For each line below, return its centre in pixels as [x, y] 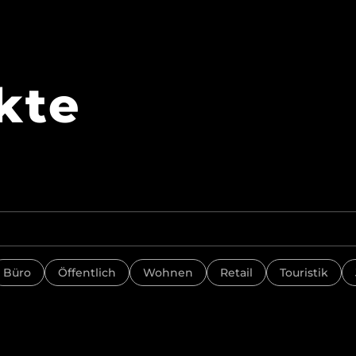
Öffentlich [87, 273]
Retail [236, 273]
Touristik [304, 273]
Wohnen [168, 273]
